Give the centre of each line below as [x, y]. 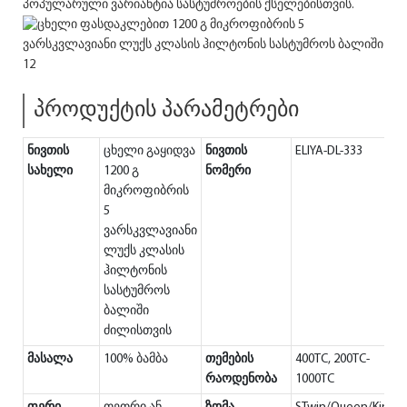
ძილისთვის [138, 331]
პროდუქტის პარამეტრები [166, 110]
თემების [229, 359]
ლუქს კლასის [144, 251]
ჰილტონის [135, 271]
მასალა [50, 359]
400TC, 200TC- [333, 359]
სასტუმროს [137, 291]
